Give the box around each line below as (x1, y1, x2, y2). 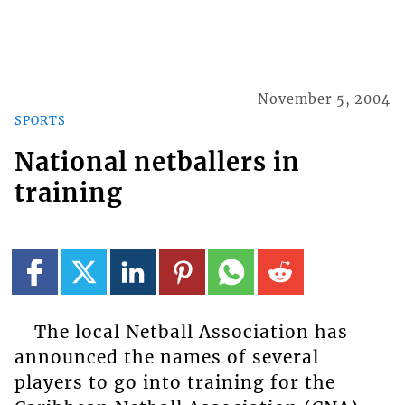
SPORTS (14, 112, 66, 127)
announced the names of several (14, 346, 319, 369)
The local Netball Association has (33, 321, 348, 344)
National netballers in (14, 146, 300, 177)
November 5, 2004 (258, 91, 391, 108)
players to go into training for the (14, 372, 335, 394)
